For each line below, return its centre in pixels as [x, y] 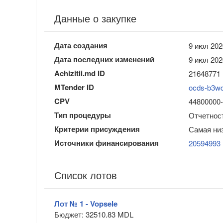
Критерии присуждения [97, 129]
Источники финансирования [107, 143]
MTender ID [74, 87]
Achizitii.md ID [80, 73]
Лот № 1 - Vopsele [86, 204]
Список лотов [86, 175]
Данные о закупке [95, 18]
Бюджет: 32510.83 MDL [94, 215]
